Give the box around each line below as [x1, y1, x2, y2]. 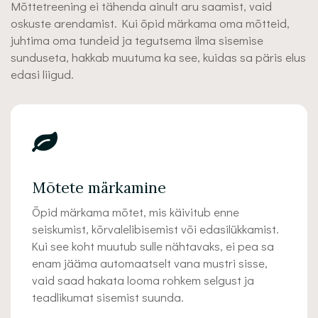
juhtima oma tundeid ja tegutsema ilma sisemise [11, 32, 263, 48]
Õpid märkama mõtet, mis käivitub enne [32, 204, 239, 220]
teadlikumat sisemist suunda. [32, 289, 184, 305]
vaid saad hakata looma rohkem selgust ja [32, 272, 254, 288]
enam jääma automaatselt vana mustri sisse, [32, 255, 268, 271]
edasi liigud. [11, 66, 74, 82]
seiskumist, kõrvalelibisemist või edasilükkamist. [32, 221, 279, 237]
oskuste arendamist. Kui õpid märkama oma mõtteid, [11, 15, 290, 31]
